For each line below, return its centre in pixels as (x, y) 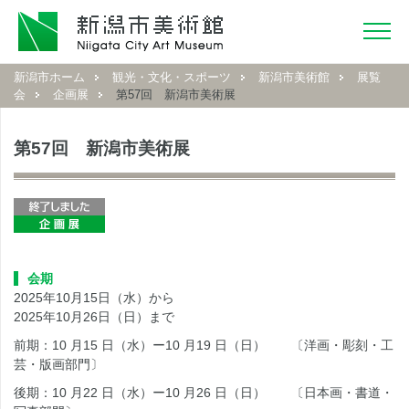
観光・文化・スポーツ (172, 77)
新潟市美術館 (294, 77)
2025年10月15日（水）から (94, 298)
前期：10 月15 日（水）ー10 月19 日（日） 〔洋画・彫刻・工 (204, 345)
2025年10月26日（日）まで (94, 317)
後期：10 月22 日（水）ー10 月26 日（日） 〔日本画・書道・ (204, 393)
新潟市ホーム (49, 77)
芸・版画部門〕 (58, 364)
